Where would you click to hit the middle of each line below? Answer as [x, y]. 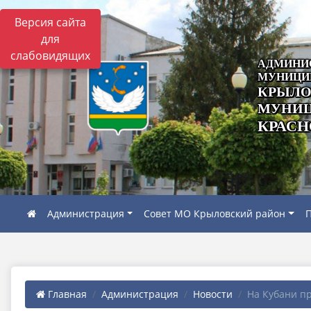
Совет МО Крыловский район [215, 213]
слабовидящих [50, 56]
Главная [66, 294]
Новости [213, 294]
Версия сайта [50, 22]
